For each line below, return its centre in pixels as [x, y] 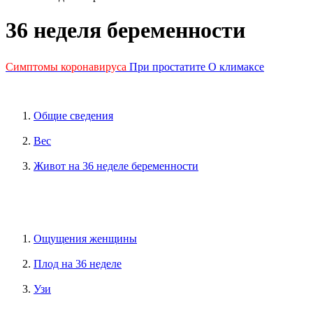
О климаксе [236, 67]
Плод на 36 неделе [78, 264]
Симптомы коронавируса [66, 67]
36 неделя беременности [125, 30]
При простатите [167, 67]
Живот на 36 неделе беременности [116, 166]
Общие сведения [73, 116]
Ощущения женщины [85, 239]
